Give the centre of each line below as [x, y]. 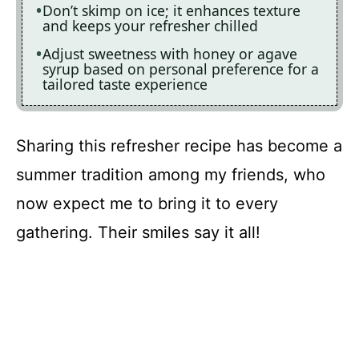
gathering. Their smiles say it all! [138, 233]
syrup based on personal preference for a [181, 69]
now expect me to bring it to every [147, 204]
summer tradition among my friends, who [171, 175]
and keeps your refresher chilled [150, 25]
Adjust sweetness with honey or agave [170, 53]
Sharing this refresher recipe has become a [179, 146]
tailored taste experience [125, 84]
